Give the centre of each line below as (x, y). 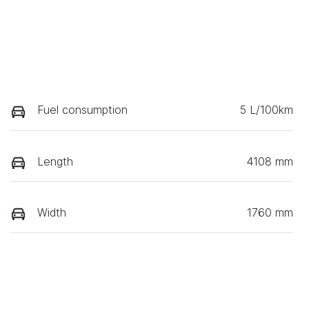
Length (55, 161)
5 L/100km (267, 110)
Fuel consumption (82, 110)
